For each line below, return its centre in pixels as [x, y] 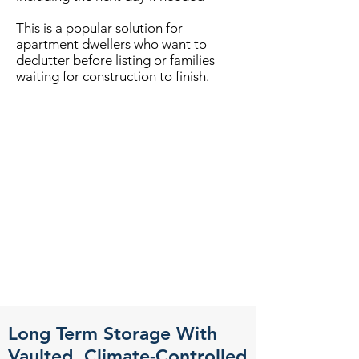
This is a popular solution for [99, 28]
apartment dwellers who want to [111, 44]
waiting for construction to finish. [113, 76]
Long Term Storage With [113, 333]
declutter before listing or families [115, 60]
